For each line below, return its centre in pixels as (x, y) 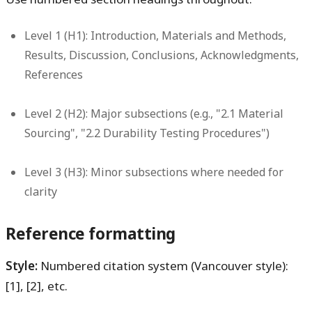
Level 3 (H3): (56, 172)
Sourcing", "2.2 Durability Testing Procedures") (147, 133)
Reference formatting (91, 233)
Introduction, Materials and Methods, (187, 35)
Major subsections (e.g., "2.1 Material (186, 113)
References (54, 74)
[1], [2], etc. (37, 286)
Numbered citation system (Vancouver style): (163, 265)
